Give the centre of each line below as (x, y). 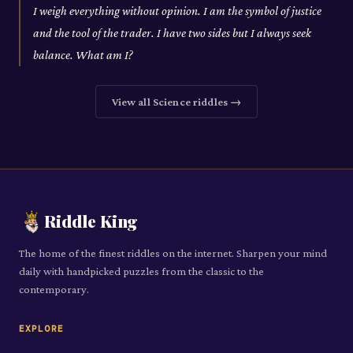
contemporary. (54, 290)
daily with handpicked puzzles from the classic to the (141, 271)
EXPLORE (41, 329)
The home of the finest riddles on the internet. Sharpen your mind (173, 253)
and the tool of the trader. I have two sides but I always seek (172, 33)
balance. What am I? (83, 55)
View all (132, 102)
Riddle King (91, 221)
